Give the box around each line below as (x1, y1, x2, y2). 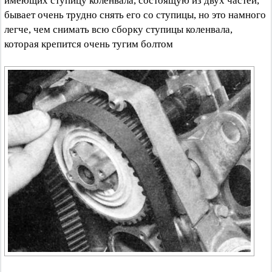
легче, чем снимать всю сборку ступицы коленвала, (4, 24, 233, 35)
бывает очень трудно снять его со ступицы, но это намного (4, 9, 266, 21)
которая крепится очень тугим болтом (4, 38, 173, 50)
